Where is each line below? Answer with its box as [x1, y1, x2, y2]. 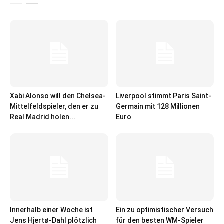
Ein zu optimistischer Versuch [115, 205, 213, 214]
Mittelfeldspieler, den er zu [10, 102, 98, 111]
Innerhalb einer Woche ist [10, 205, 93, 214]
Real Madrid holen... [10, 113, 75, 121]
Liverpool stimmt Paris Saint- [115, 92, 211, 100]
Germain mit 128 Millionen [115, 102, 200, 111]
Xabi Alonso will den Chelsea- [10, 92, 106, 100]
